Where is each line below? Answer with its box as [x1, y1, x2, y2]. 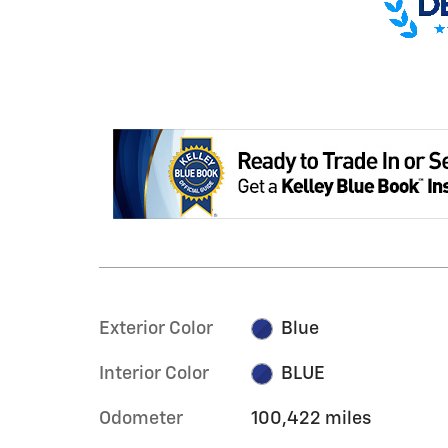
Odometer [99, 409, 183, 428]
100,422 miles [250, 409, 371, 428]
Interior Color [99, 364, 209, 383]
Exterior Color [99, 319, 213, 338]
